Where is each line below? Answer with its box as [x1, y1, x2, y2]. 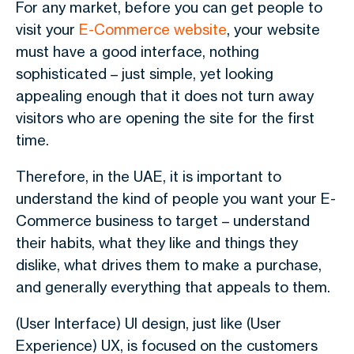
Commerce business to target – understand [16, 212, 310, 229]
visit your [16, 21, 79, 38]
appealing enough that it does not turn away [16, 87, 314, 104]
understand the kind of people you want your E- [16, 190, 336, 207]
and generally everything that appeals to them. [16, 278, 330, 296]
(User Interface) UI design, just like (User [16, 314, 281, 332]
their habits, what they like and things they [16, 234, 298, 251]
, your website [227, 21, 320, 38]
